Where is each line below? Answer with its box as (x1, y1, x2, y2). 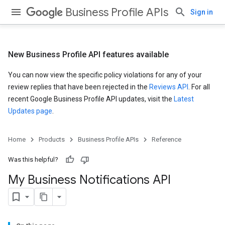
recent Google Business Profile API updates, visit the (8, 95, 174, 103)
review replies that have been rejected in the (8, 83, 149, 91)
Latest (174, 95, 194, 103)
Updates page (8, 107, 52, 115)
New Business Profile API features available (8, 50, 169, 59)
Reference (152, 136, 181, 143)
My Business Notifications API (8, 172, 171, 187)
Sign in (190, 8, 213, 16)
